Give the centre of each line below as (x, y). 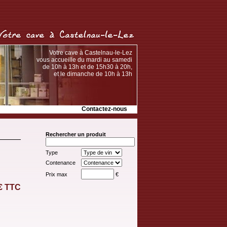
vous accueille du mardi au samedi (84, 60)
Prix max (57, 174)
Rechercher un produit (76, 134)
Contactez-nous (104, 109)
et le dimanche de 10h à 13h (93, 74)
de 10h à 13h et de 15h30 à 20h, (87, 67)
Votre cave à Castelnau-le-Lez (91, 53)
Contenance (61, 163)
